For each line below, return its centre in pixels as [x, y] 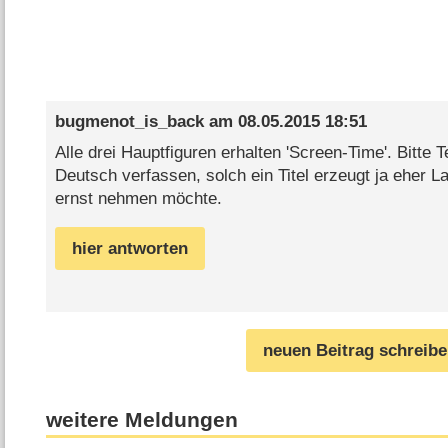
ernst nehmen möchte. [138, 199]
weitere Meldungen [142, 419]
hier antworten [129, 249]
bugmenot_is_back [129, 121]
